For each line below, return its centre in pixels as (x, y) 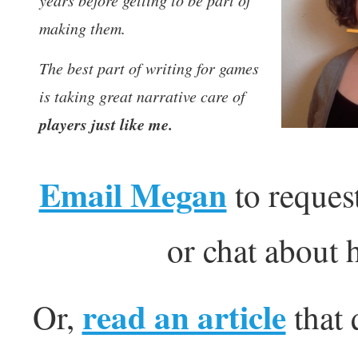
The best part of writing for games (149, 68)
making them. (83, 28)
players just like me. (106, 124)
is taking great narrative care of (143, 96)
